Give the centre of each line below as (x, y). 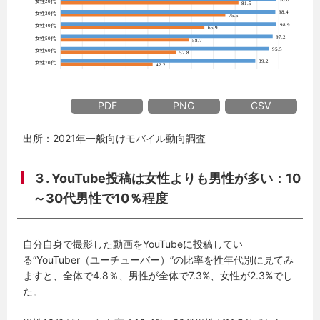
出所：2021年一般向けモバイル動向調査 (115, 138)
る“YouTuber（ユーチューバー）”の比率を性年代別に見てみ (159, 259)
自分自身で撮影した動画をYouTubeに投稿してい (133, 244)
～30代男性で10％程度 (101, 198)
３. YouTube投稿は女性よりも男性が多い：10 (167, 178)
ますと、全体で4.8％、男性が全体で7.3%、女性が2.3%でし (158, 275)
